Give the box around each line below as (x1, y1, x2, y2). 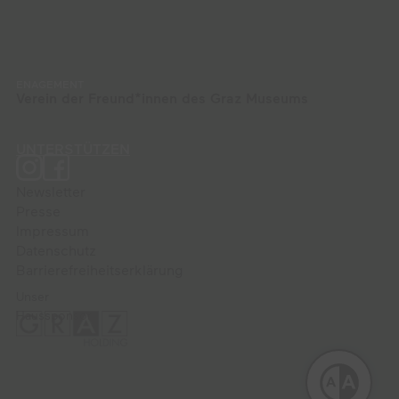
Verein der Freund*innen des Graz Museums (16, 89, 308, 106)
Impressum (16, 222, 89, 239)
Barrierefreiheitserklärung (16, 261, 183, 278)
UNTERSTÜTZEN (16, 140, 130, 157)
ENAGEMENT (16, 77, 84, 90)
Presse (16, 202, 61, 219)
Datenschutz (16, 241, 96, 258)
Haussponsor (16, 307, 92, 322)
